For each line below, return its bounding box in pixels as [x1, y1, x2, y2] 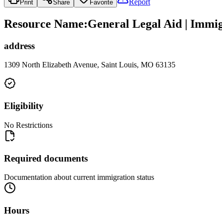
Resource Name [4, 17, 84, 30]
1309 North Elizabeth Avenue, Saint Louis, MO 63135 [4, 60, 175, 69]
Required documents [4, 153, 88, 164]
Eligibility [4, 101, 44, 111]
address [4, 40, 35, 51]
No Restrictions [4, 120, 53, 129]
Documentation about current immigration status [4, 173, 154, 182]
